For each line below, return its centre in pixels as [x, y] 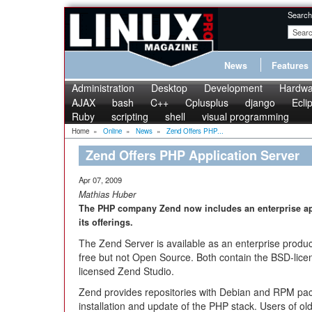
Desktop [169, 88]
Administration [103, 88]
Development [233, 88]
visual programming [245, 116]
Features [290, 65]
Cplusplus [207, 102]
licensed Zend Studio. [126, 271]
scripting [130, 116]
